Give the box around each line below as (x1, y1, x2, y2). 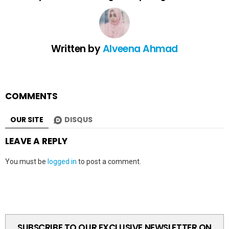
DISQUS (64, 114, 93, 125)
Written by (51, 42, 103, 56)
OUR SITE (10, 114, 43, 125)
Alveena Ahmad (102, 42, 178, 56)
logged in (48, 157, 77, 166)
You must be (5, 157, 48, 166)
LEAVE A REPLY (5, 135, 67, 148)
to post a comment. (77, 157, 141, 166)
